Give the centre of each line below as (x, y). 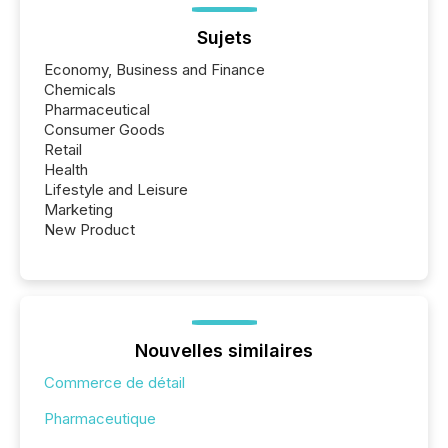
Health (66, 170)
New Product (89, 230)
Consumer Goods (104, 130)
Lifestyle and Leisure (116, 190)
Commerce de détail (114, 383)
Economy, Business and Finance (154, 70)
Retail (63, 150)
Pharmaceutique (100, 419)
